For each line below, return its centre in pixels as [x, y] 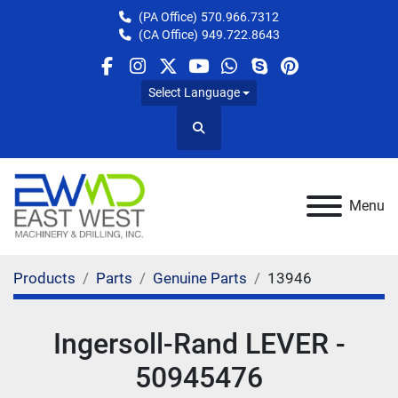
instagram [178, 78]
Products [44, 278]
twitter [193, 78]
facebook [144, 78]
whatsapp [269, 78]
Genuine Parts [200, 278]
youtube [231, 78]
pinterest [325, 78]
